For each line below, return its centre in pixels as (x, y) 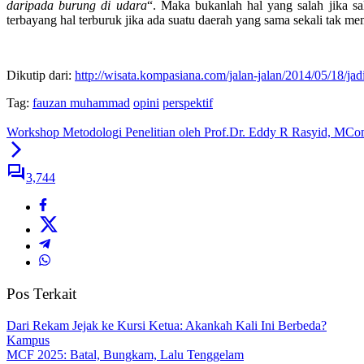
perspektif (188, 103)
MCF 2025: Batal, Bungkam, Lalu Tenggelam (125, 354)
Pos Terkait (41, 294)
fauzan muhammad (81, 103)
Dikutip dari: (41, 76)
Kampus (28, 340)
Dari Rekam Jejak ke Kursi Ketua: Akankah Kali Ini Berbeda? (167, 325)
